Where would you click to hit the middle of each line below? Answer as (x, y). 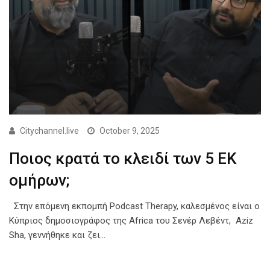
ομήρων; (39, 181)
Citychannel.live (49, 131)
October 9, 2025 (130, 131)
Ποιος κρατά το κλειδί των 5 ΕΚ (123, 159)
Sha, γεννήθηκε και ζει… (57, 235)
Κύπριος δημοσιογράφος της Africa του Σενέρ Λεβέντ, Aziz (131, 221)
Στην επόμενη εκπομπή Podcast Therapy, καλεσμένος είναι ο (134, 206)
